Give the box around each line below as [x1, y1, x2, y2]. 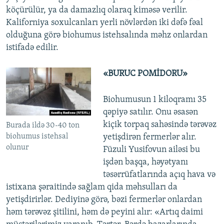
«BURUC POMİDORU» [102, 68, 187, 78]
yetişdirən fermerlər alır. [102, 132, 196, 142]
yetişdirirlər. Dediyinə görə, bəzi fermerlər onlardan [6, 194, 202, 204]
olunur [6, 143, 28, 151]
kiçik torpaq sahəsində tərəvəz [102, 119, 216, 129]
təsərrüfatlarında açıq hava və [102, 169, 215, 179]
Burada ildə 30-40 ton [6, 121, 79, 129]
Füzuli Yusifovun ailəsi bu [102, 144, 200, 154]
